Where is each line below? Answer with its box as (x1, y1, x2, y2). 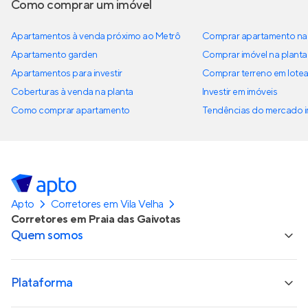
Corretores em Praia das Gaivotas (11, 212, 181, 226)
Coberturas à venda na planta (11, 86, 133, 98)
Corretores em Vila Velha (51, 197, 164, 211)
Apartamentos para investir (11, 67, 122, 80)
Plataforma (11, 275, 73, 291)
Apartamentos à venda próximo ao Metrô (11, 30, 181, 43)
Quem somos (11, 228, 83, 243)
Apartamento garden (11, 49, 98, 61)
